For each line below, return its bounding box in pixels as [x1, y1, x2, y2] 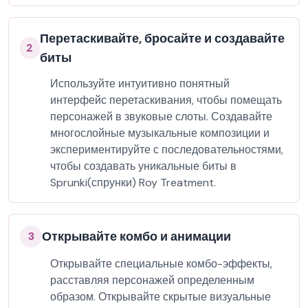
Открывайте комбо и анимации [42, 228, 231, 245]
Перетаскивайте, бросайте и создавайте [39, 30, 285, 47]
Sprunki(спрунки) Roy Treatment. [50, 175, 216, 190]
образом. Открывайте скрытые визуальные [50, 289, 271, 304]
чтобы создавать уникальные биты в [50, 159, 236, 173]
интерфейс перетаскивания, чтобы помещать [50, 93, 282, 107]
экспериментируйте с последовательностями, [50, 142, 283, 157]
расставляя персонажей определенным [50, 273, 254, 287]
